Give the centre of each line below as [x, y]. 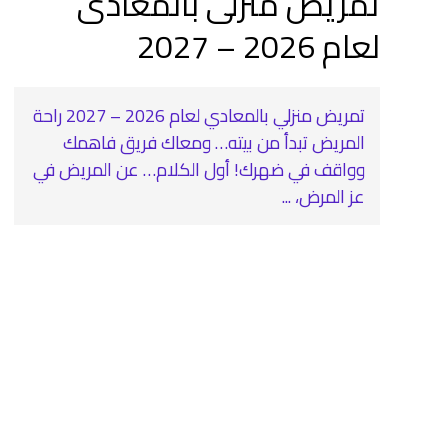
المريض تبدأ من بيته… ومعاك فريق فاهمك [214, 142]
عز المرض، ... [324, 196]
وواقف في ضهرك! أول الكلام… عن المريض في [199, 169]
